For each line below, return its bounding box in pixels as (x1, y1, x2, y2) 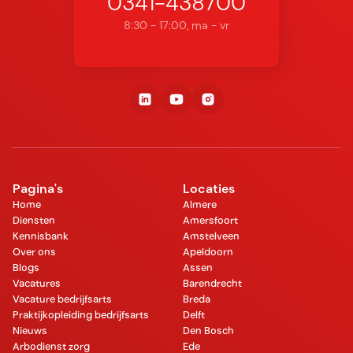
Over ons (13, 245, 56, 259)
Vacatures (13, 277, 61, 291)
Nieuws (13, 324, 47, 338)
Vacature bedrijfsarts (13, 292, 112, 307)
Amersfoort (183, 214, 238, 228)
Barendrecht (183, 277, 242, 291)
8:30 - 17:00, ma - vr (124, 18, 229, 33)
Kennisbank (13, 229, 69, 243)
